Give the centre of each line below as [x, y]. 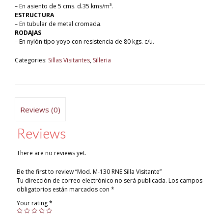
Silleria [102, 60]
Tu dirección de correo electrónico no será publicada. [92, 181]
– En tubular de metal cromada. [58, 24]
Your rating [33, 203]
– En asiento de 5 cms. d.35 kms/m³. [64, 6]
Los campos [185, 181]
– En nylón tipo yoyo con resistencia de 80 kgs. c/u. [84, 42]
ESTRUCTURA [34, 15]
